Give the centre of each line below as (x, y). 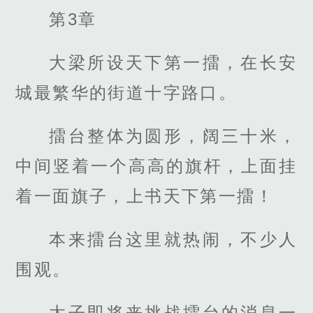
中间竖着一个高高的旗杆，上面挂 (156, 166)
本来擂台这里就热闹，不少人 (173, 240)
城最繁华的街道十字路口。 (126, 92)
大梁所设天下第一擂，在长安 (173, 62)
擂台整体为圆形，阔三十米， (173, 136)
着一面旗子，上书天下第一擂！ (145, 196)
